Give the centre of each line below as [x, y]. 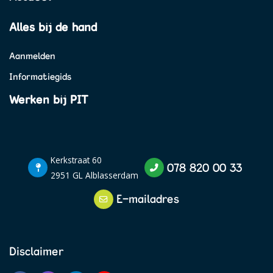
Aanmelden [32, 55]
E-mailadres [148, 199]
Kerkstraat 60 [76, 160]
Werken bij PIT [48, 99]
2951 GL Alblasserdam [94, 175]
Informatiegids [40, 76]
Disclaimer [36, 251]
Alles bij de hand [53, 27]
